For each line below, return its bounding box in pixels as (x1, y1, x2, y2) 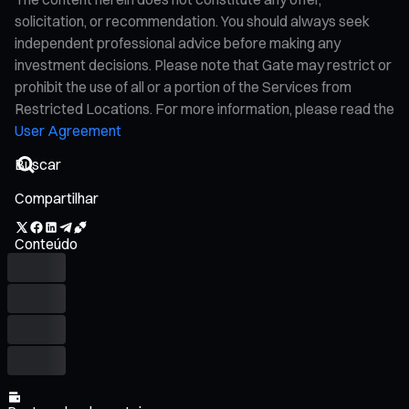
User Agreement (15, 121, 121, 140)
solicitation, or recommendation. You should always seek (15, 11, 370, 30)
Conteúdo (15, 234, 78, 253)
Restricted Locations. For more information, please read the (15, 99, 394, 118)
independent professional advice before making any (15, 33, 341, 52)
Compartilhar (15, 188, 99, 207)
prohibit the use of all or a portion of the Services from (15, 77, 351, 96)
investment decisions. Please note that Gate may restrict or (15, 55, 392, 74)
